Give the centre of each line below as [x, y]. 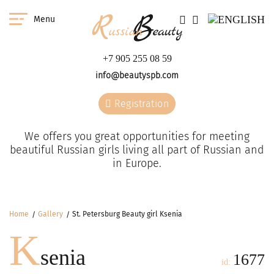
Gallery [50, 214]
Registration [140, 104]
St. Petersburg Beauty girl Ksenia [127, 214]
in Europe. [137, 163]
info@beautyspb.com [137, 76]
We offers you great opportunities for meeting [137, 136]
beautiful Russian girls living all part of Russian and [137, 150]
